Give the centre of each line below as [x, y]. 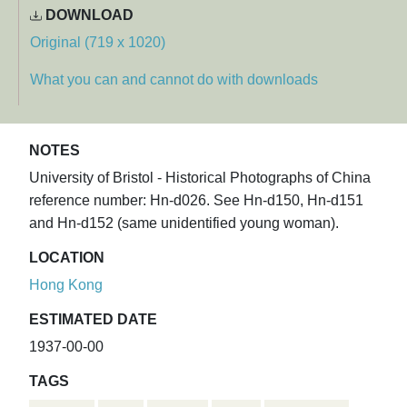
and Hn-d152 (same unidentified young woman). [184, 223]
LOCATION [67, 258]
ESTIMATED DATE [93, 320]
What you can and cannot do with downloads [174, 80]
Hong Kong [66, 285]
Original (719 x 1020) [98, 43]
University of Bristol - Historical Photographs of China [200, 178]
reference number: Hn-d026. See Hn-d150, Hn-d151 [196, 201]
